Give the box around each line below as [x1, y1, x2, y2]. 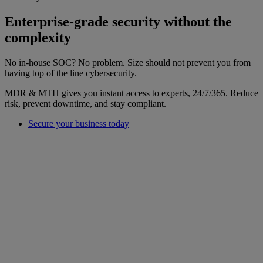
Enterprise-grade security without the [5, 14, 232, 30]
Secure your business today [28, 119, 129, 129]
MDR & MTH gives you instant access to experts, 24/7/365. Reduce [5, 88, 258, 99]
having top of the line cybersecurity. [5, 68, 137, 79]
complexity [5, 30, 71, 46]
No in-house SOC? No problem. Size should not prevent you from [5, 58, 251, 68]
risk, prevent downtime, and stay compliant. [5, 99, 166, 109]
